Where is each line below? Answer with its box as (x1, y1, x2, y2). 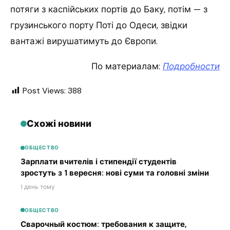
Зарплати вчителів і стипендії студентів (21, 157, 177, 167)
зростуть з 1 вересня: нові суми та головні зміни (21, 168, 209, 179)
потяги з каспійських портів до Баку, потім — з (10, 3, 207, 15)
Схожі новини (27, 117, 91, 130)
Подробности (163, 60, 220, 72)
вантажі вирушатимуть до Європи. (10, 35, 158, 47)
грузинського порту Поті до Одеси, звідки (10, 19, 187, 31)
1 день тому (21, 183, 55, 191)
